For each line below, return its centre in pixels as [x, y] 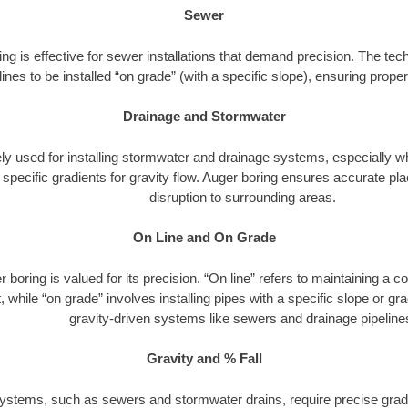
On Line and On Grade [204, 238]
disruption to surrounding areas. [243, 197]
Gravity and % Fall [204, 359]
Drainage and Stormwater [204, 117]
